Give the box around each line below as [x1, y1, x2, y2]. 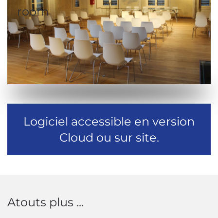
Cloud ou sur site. [59, 130, 159, 145]
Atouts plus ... [7, 195, 84, 209]
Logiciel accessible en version [23, 114, 195, 128]
